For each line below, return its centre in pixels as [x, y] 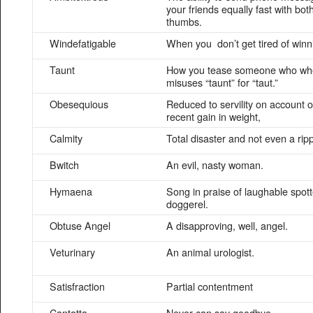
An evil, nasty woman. [215, 165]
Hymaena [71, 191]
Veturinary [72, 252]
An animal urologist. [210, 252]
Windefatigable [83, 43]
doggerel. [187, 204]
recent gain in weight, [213, 116]
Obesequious [79, 104]
